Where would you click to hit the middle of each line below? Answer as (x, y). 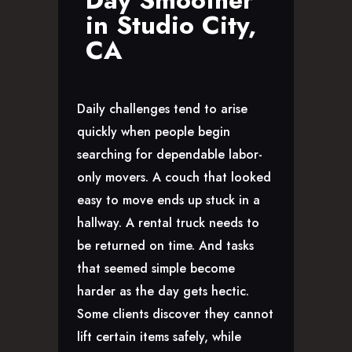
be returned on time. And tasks (165, 246)
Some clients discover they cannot (175, 314)
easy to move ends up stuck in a (169, 200)
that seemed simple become (156, 269)
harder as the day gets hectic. (163, 291)
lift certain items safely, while (159, 337)
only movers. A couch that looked (174, 178)
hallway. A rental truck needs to (168, 223)
